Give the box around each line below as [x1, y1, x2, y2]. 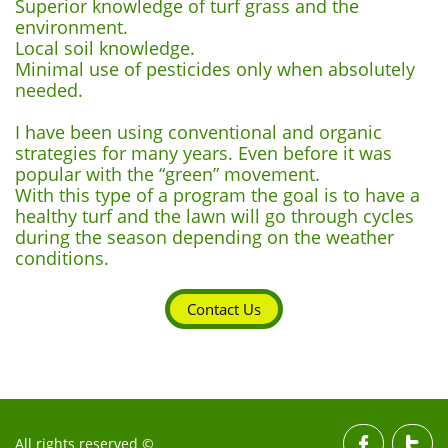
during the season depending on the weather [15, 225, 394, 249]
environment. [15, 15, 128, 39]
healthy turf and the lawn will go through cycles [15, 204, 414, 228]
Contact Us [187, 299, 261, 319]
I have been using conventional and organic [15, 120, 382, 144]
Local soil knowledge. [15, 36, 195, 60]
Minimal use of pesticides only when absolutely [15, 57, 415, 81]
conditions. [15, 246, 159, 270]
